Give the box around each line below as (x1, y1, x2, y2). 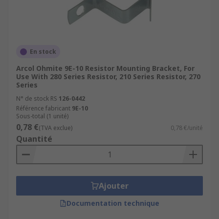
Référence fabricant (16, 104, 70, 112)
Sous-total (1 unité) (16, 112, 68, 120)
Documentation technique (66, 198, 159, 208)
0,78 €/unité (171, 124, 203, 132)
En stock (30, 47, 56, 56)
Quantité (16, 133, 52, 144)
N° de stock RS (16, 94, 57, 103)
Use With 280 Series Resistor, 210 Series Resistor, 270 (16, 72, 200, 81)
